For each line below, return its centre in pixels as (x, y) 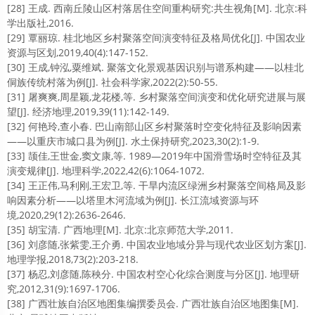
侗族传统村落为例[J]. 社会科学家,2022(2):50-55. (112, 82)
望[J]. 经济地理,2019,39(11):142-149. (88, 111)
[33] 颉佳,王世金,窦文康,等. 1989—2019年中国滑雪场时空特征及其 (154, 156)
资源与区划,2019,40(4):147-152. (78, 52)
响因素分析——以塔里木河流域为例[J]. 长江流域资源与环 (133, 200)
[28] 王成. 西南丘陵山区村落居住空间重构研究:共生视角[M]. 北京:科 (157, 8)
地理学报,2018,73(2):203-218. (73, 259)
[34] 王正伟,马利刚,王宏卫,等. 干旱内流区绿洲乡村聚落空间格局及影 (156, 185)
